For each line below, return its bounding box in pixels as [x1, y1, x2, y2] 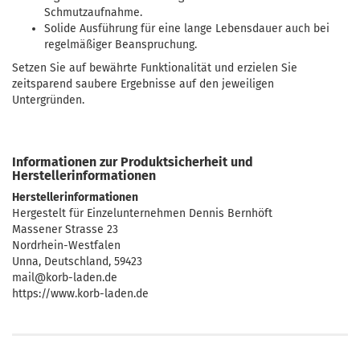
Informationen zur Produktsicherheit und [12, 154, 253, 170]
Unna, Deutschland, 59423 [12, 255, 142, 268]
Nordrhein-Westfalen [12, 239, 121, 252]
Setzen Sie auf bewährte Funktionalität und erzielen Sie [12, 61, 297, 75]
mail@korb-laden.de [12, 271, 117, 284]
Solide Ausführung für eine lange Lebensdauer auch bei [44, 22, 329, 35]
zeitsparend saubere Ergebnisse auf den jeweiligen [12, 77, 274, 91]
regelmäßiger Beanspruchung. [44, 38, 197, 51]
